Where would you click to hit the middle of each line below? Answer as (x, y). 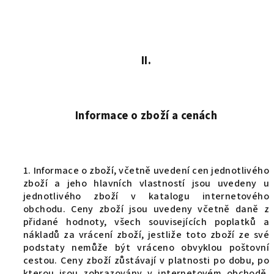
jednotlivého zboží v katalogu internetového (146, 196)
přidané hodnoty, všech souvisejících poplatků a (146, 222)
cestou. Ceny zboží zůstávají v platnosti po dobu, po (146, 261)
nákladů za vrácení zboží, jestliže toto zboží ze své (146, 235)
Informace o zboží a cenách (146, 116)
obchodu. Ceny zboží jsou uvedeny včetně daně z (146, 209)
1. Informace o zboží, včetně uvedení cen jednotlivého (146, 171)
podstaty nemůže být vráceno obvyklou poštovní (146, 248)
